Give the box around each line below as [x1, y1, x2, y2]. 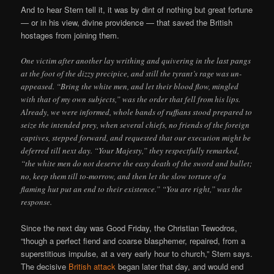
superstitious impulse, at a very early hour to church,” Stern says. [21, 247, 253, 259]
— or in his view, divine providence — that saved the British [21, 16, 233, 28]
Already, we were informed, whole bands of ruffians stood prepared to [21, 106, 253, 117]
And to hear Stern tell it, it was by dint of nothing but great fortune [21, 3, 253, 15]
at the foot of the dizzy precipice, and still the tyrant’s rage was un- [21, 67, 242, 79]
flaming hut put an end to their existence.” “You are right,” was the [21, 183, 243, 194]
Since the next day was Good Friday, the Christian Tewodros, [21, 221, 238, 234]
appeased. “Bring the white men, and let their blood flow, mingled [21, 80, 239, 92]
